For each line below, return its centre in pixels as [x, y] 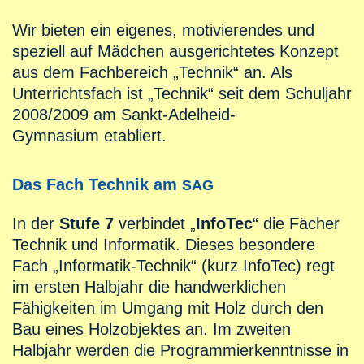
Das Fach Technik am [97, 185]
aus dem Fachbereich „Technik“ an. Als [152, 73]
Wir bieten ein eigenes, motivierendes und [163, 30]
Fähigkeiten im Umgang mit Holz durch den [168, 308]
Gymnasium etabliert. [89, 136]
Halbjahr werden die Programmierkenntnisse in [180, 351]
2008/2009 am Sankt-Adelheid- [124, 115]
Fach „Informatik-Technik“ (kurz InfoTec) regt [173, 266]
